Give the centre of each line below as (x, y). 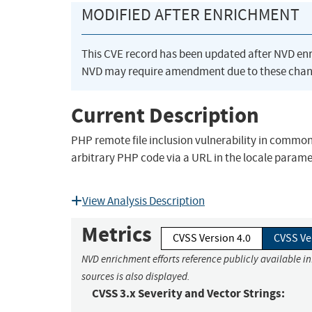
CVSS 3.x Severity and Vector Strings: (188, 294)
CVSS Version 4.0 (212, 239)
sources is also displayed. (136, 277)
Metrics (117, 235)
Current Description (165, 115)
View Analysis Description (143, 201)
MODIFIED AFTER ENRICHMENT (190, 15)
